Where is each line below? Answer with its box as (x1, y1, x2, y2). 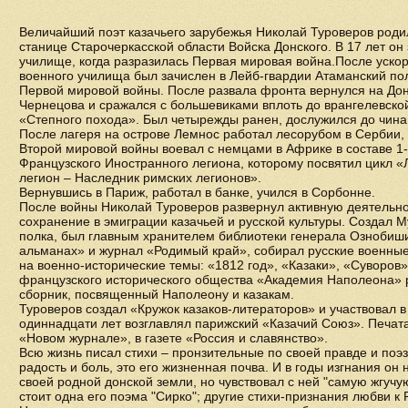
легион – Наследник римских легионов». (19, 170, 261, 185)
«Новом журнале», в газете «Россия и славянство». (19, 331, 328, 345)
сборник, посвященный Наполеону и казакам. (19, 287, 294, 301)
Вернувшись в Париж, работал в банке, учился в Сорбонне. (19, 185, 375, 199)
